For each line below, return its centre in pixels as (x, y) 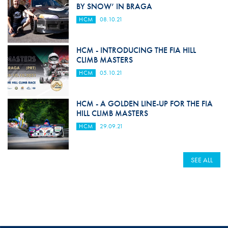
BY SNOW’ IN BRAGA (114, 7)
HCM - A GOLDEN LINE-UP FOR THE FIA (144, 104)
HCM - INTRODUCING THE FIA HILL (136, 50)
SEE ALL (202, 160)
